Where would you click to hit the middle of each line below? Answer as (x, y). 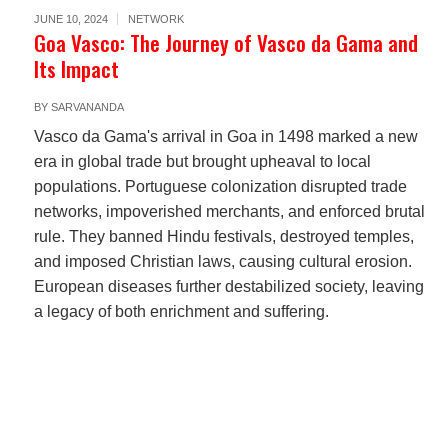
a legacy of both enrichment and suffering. (181, 311)
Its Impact (76, 68)
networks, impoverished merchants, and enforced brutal (229, 211)
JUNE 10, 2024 (70, 19)
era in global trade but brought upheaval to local (202, 161)
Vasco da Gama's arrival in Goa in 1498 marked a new (225, 136)
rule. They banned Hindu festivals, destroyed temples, (223, 236)
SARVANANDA (87, 107)
